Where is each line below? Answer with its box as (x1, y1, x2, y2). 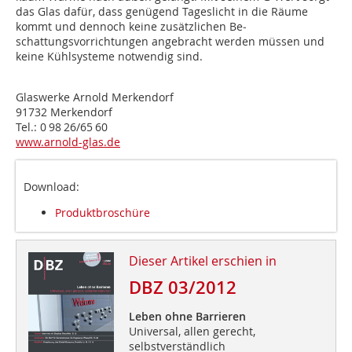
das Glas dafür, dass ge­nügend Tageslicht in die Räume (16, 4, 308, 20)
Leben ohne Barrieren (128, 309, 246, 324)
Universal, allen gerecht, (128, 324, 255, 339)
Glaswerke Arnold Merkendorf (16, 90, 174, 105)
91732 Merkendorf (16, 104, 112, 120)
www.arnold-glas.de (16, 134, 120, 150)
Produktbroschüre (55, 205, 150, 221)
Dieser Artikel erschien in (128, 252, 277, 270)
